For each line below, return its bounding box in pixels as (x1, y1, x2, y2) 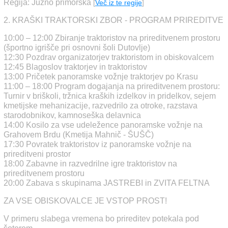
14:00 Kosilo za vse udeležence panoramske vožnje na (4, 121, 203, 129)
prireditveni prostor (4, 150, 71, 158)
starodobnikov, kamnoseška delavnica (4, 111, 141, 120)
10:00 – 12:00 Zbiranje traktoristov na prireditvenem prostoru (4, 34, 220, 42)
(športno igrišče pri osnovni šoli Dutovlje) (4, 43, 150, 52)
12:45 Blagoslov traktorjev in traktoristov (4, 63, 147, 71)
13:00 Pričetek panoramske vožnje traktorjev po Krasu (4, 72, 198, 81)
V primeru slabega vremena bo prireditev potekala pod (4, 214, 199, 223)
